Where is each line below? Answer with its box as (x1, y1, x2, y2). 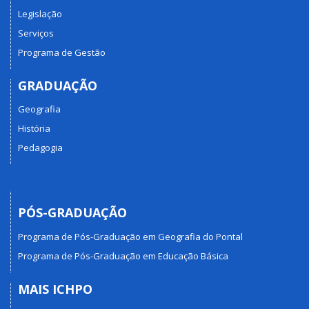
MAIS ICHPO (18, 280, 92, 297)
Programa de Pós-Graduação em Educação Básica (18, 249, 228, 262)
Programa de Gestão (18, 46, 106, 59)
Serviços (18, 26, 54, 39)
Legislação (18, 7, 62, 20)
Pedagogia (18, 141, 63, 154)
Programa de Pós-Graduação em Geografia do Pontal (18, 230, 243, 243)
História (18, 122, 50, 135)
